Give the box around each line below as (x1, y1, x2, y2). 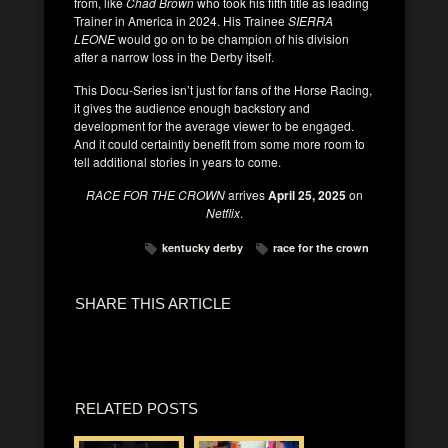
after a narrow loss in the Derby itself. (74, 47, 274, 65)
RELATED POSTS (75, 399, 198, 417)
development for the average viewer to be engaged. (74, 116, 354, 134)
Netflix (205, 203, 240, 221)
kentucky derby (162, 239, 243, 255)
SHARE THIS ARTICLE (75, 294, 231, 312)
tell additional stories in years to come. (74, 152, 281, 170)
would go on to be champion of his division (115, 29, 349, 47)
